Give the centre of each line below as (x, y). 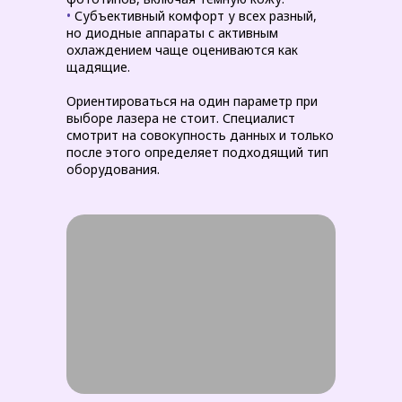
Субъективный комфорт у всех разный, (194, 16)
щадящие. (98, 67)
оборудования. (113, 169)
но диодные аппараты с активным (172, 33)
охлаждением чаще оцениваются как (182, 50)
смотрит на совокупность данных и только (200, 135)
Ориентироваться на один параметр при (192, 101)
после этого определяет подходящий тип (197, 152)
